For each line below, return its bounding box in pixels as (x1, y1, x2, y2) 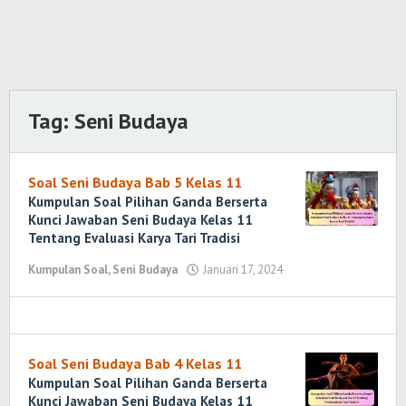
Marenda (292, 296, 339, 312)
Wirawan (292, 314, 337, 329)
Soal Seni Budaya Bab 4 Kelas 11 (28, 354, 242, 372)
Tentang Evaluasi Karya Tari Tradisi (28, 229, 240, 246)
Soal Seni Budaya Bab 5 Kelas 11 (28, 173, 242, 191)
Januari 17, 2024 (203, 262, 283, 277)
